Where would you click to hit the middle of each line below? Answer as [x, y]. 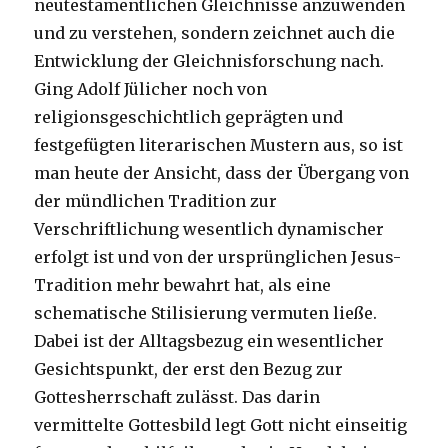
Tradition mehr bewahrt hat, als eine [183, 285]
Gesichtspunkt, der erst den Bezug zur [189, 369]
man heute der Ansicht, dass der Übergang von [222, 173]
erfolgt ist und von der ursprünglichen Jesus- [218, 257]
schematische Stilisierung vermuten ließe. [206, 313]
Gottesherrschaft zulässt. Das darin [177, 397]
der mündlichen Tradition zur [156, 201]
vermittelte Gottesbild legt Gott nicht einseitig [221, 425]
